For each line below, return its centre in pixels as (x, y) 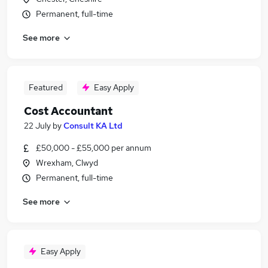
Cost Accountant (68, 111)
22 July (37, 126)
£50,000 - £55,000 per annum (94, 148)
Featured (45, 87)
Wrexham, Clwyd (67, 163)
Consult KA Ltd (93, 126)
